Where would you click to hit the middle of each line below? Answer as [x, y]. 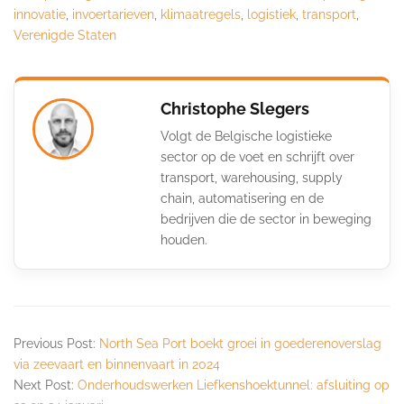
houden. [184, 239]
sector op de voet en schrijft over [257, 156]
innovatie [40, 14]
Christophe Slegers [235, 108]
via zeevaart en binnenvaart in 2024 [117, 364]
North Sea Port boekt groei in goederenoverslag [240, 343]
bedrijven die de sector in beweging [266, 219]
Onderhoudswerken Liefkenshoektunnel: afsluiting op [234, 385]
